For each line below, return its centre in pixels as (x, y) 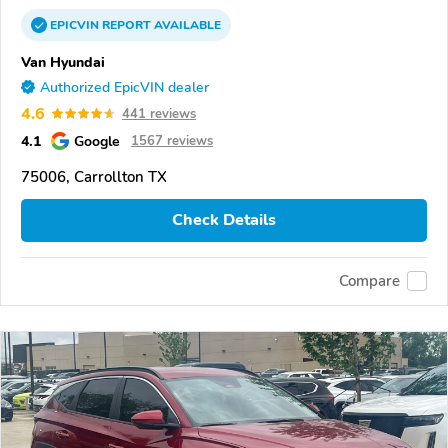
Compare (369, 281)
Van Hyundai (63, 61)
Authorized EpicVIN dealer (124, 87)
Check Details (224, 220)
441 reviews (159, 113)
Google (97, 140)
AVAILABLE (186, 24)
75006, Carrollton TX (94, 176)
